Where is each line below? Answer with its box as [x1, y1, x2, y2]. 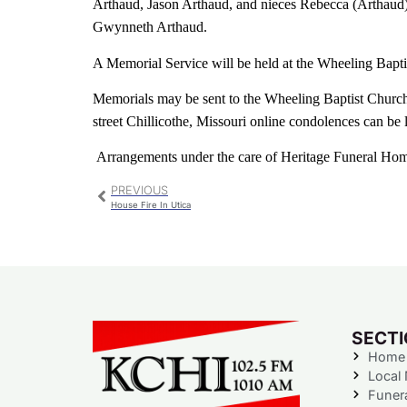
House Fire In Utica [111, 199, 191, 210]
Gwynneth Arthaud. [93, 19, 207, 35]
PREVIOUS [111, 183, 168, 197]
